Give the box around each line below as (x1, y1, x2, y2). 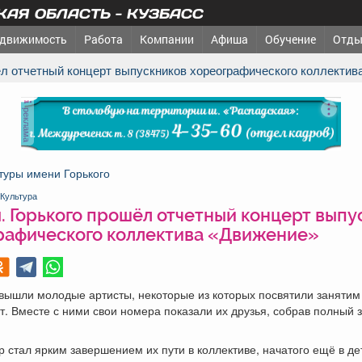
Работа (84, 32, 123, 47)
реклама (20, 104, 34, 142)
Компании (140, 32, 194, 47)
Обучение (265, 32, 316, 47)
